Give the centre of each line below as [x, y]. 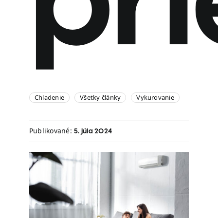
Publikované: [52, 131]
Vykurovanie [155, 97]
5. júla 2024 [93, 132]
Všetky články [100, 97]
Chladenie [50, 97]
